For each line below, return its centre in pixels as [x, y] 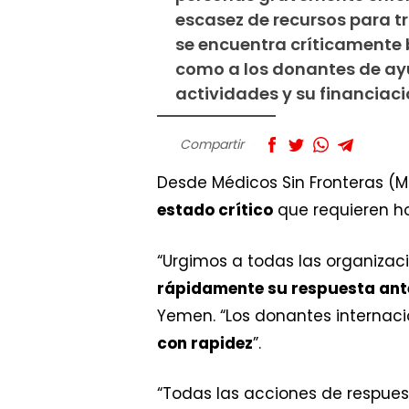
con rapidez [205, 343]
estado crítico [215, 210]
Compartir [212, 144]
